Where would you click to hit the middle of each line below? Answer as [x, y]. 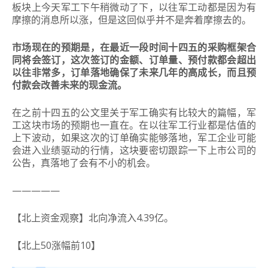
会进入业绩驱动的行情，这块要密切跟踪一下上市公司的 [134, 150]
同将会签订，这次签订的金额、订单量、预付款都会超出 [134, 60]
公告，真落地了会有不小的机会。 [84, 163]
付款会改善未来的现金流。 [69, 85]
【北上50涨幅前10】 [56, 246]
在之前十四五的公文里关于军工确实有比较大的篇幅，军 [134, 113]
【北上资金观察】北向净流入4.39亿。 [93, 218]
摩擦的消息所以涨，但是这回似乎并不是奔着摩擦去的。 [132, 20]
